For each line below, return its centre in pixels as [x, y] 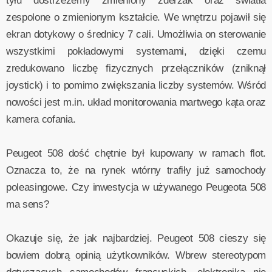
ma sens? [28, 204]
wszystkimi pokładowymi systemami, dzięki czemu [136, 51]
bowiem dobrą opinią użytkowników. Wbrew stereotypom [136, 255]
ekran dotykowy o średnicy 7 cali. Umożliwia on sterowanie [136, 34]
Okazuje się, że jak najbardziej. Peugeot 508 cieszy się [136, 238]
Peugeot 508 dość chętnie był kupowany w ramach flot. [136, 153]
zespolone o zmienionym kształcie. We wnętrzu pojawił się [136, 17]
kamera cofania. [41, 119]
